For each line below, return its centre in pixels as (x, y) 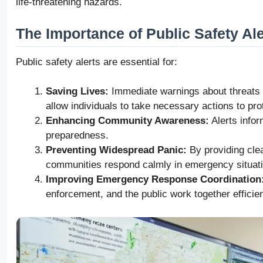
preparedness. (77, 136)
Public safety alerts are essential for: (97, 62)
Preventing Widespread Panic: (116, 150)
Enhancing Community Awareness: (127, 121)
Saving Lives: (77, 92)
